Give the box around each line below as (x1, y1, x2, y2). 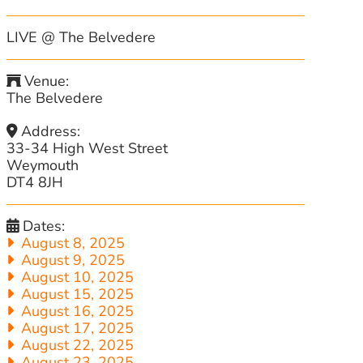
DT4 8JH (6, 173, 63, 192)
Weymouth (6, 156, 79, 175)
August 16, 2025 (17, 301, 135, 321)
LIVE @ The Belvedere (6, 28, 156, 47)
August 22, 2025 (17, 335, 135, 355)
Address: (21, 122, 81, 141)
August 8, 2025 (17, 233, 126, 253)
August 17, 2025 (17, 318, 135, 338)
